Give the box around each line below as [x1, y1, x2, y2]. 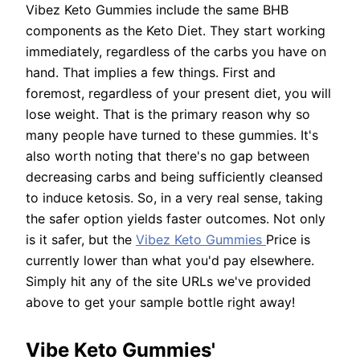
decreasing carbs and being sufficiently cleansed [26, 169, 323, 186]
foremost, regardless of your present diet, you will [26, 85, 331, 102]
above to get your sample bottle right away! [26, 294, 295, 311]
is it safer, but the [26, 231, 136, 248]
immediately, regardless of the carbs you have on [26, 43, 326, 60]
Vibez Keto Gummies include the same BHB [26, 2, 288, 18]
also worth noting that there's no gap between [26, 148, 309, 165]
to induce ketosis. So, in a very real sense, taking [26, 190, 323, 207]
